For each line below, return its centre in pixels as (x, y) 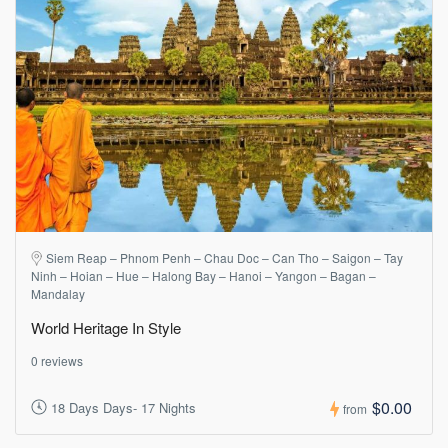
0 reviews (57, 360)
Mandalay (58, 293)
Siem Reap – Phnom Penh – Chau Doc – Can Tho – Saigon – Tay (224, 257)
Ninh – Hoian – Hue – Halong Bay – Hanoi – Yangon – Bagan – (203, 275)
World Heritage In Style (106, 327)
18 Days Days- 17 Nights (123, 408)
